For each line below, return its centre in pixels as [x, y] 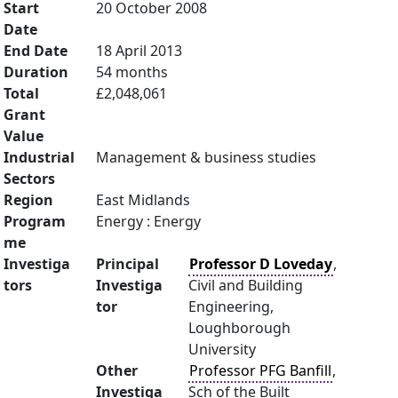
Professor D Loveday [261, 264]
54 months [132, 72]
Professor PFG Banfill [260, 370]
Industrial [39, 157]
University [222, 349]
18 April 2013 [139, 51]
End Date [36, 51]
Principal [127, 264]
